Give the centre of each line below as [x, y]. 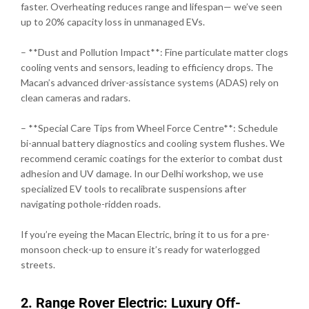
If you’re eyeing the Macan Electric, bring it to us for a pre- [145, 234]
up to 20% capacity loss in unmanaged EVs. [113, 21]
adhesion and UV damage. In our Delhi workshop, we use [142, 173]
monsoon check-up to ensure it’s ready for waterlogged [140, 249]
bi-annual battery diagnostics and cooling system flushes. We [153, 143]
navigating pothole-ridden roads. [91, 203]
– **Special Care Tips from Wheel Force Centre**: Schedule [149, 128]
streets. [38, 264]
